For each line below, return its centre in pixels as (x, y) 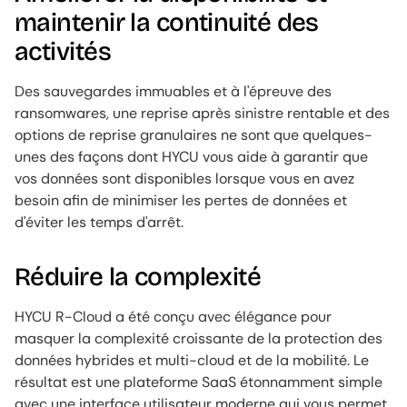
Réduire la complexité (138, 278)
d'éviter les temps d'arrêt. (99, 223)
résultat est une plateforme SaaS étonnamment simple (199, 382)
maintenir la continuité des (167, 23)
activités (63, 52)
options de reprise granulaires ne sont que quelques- (194, 135)
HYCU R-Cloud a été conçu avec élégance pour (173, 317)
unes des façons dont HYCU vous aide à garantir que (191, 157)
